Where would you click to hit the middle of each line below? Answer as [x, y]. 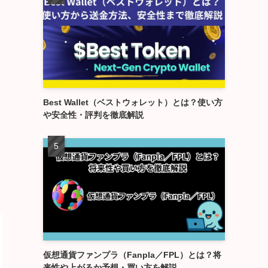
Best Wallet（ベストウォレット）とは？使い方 [133, 102]
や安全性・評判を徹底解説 [93, 115]
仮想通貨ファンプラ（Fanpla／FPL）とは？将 [132, 255]
